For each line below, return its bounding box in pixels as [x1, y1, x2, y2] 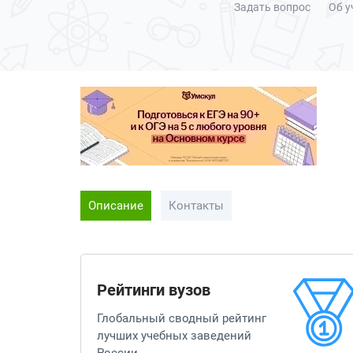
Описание [88, 198, 143, 213]
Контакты [169, 198, 224, 213]
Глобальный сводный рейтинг [97, 310, 266, 325]
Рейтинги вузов [97, 280, 210, 299]
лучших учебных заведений [97, 328, 251, 343]
